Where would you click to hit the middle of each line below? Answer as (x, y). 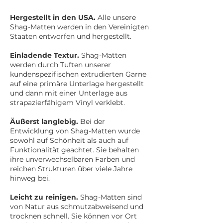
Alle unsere (116, 17)
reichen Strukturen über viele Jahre (71, 169)
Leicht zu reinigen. (44, 197)
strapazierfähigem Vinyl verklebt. (67, 103)
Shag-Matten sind (110, 197)
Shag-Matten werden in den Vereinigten (79, 27)
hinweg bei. (30, 178)
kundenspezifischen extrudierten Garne (78, 74)
